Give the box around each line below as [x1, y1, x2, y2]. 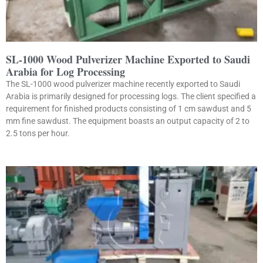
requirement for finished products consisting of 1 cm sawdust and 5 [6, 103, 251, 113]
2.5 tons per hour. [6, 128, 70, 138]
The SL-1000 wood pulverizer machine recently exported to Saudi [6, 79, 240, 89]
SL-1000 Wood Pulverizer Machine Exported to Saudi [6, 51, 250, 67]
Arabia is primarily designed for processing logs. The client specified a [6, 91, 256, 101]
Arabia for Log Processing [6, 63, 125, 79]
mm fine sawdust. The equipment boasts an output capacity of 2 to [6, 116, 249, 126]
